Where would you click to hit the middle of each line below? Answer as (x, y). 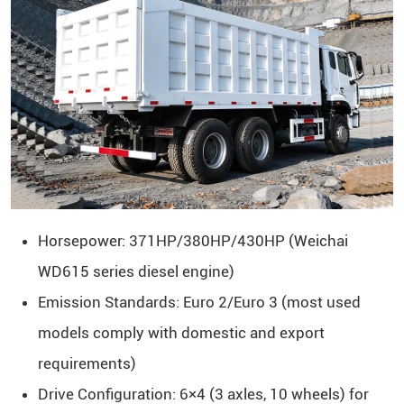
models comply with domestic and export (181, 333)
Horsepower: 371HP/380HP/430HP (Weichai (193, 241)
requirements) (87, 363)
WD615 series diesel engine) (136, 271)
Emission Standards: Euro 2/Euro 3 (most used (199, 302)
